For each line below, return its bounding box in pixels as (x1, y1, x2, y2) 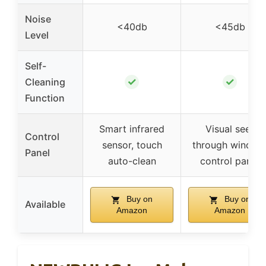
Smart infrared (99, 123, 164, 135)
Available (25, 198, 65, 211)
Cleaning (25, 76, 65, 88)
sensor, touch (102, 139, 162, 151)
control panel (200, 155, 259, 167)
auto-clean (107, 155, 156, 167)
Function (25, 92, 65, 104)
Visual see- (205, 123, 255, 135)
